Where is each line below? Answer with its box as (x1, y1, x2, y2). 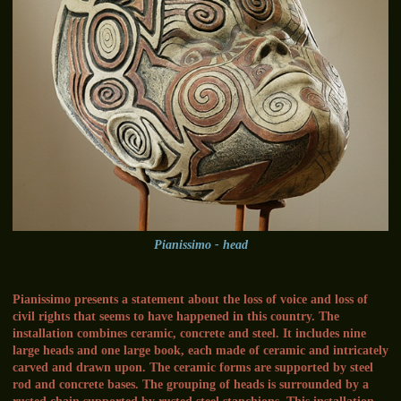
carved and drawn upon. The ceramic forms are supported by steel (13, 361, 373, 375)
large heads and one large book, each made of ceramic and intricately (13, 344, 388, 358)
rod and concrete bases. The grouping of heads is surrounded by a (13, 378, 369, 392)
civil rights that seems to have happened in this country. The (13, 310, 339, 324)
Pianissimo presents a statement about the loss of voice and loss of (13, 293, 368, 307)
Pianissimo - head (153, 238, 248, 252)
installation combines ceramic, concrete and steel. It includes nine (13, 327, 366, 341)
